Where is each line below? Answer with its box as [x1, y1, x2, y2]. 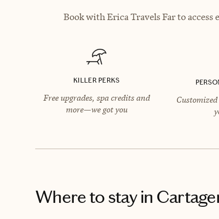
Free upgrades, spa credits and [43, 92, 150, 103]
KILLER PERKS [73, 76, 120, 85]
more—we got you [66, 104, 128, 115]
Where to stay [35, 186, 137, 208]
